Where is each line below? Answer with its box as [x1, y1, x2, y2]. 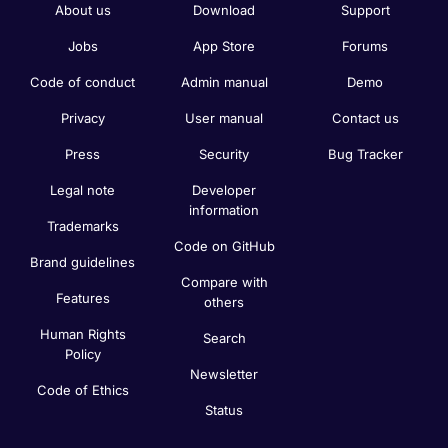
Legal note [50, 181, 116, 198]
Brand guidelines [30, 253, 136, 270]
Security [199, 145, 249, 162]
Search [202, 329, 246, 346]
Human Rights [39, 325, 126, 342]
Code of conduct [30, 73, 136, 90]
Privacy [60, 109, 105, 126]
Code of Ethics [36, 381, 129, 398]
